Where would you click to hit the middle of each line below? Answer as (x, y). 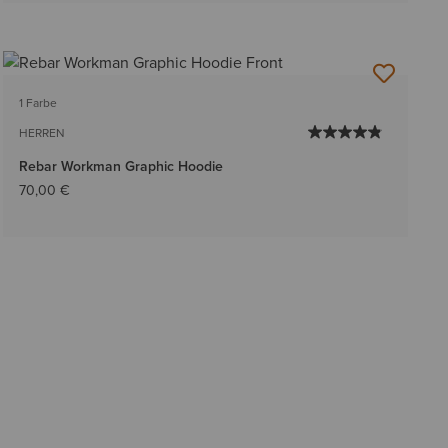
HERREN (41, 132)
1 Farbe (37, 102)
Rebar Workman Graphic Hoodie (120, 166)
